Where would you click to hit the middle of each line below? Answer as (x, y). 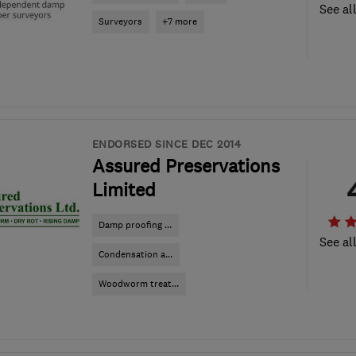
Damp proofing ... (135, 225)
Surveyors (120, 21)
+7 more (180, 21)
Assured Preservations (186, 166)
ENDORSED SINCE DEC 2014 (166, 144)
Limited (124, 190)
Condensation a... (135, 254)
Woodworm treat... (139, 284)
